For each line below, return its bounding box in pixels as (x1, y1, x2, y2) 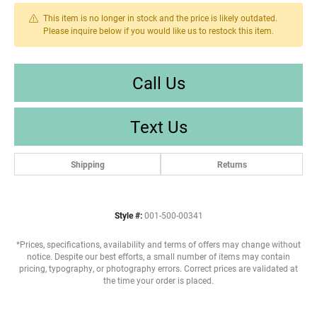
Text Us (129, 115, 188, 138)
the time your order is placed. (103, 275, 214, 286)
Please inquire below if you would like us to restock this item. (43, 25, 274, 36)
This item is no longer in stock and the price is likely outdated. (43, 12, 277, 23)
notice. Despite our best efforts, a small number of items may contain (27, 250, 290, 262)
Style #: (114, 209, 142, 221)
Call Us (132, 71, 185, 94)
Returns (217, 158, 247, 170)
